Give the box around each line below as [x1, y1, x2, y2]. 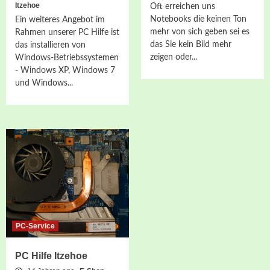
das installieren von [15, 41, 86, 50]
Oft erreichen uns [150, 2, 215, 11]
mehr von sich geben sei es [150, 28, 250, 37]
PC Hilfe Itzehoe [15, 251, 87, 262]
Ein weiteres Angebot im [15, 16, 105, 25]
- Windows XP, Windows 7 [15, 66, 115, 75]
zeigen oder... [150, 53, 197, 62]
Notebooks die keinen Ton [150, 15, 246, 24]
